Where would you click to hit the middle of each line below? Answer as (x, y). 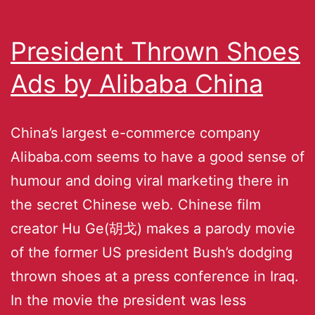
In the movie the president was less (128, 300)
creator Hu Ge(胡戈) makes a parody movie (153, 228)
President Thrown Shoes (155, 51)
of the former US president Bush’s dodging (152, 252)
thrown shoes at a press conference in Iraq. (155, 276)
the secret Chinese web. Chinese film (136, 204)
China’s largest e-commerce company (135, 133)
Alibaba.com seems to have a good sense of (157, 156)
